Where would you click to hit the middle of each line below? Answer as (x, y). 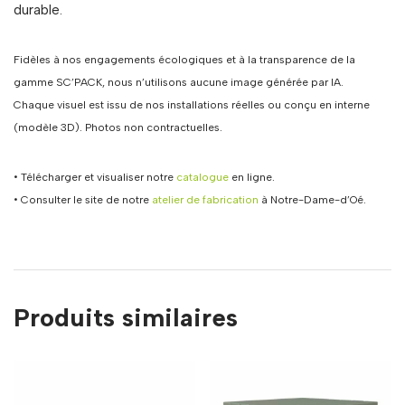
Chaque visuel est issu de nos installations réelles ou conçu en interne (192, 105)
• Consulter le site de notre (83, 200)
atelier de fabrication (205, 200)
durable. (38, 10)
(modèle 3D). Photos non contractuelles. (118, 128)
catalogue (202, 178)
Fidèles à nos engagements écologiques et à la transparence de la (184, 60)
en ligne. (252, 178)
